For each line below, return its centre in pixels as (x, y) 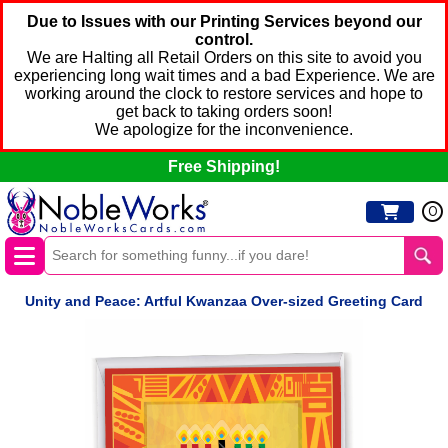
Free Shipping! (224, 166)
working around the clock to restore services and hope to (224, 93)
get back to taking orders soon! (224, 111)
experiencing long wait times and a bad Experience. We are (224, 75)
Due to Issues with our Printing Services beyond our (224, 21)
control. (224, 39)
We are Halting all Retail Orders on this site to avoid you (224, 57)
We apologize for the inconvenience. (224, 129)
